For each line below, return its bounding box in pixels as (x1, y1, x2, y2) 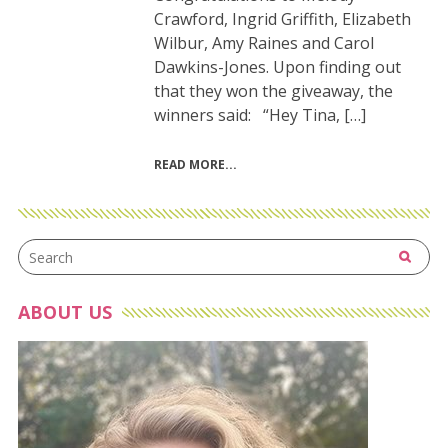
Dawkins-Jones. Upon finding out (153, 56, 401, 79)
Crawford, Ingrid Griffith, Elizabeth (153, 8, 411, 31)
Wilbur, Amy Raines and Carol (153, 32, 374, 55)
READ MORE (153, 156, 225, 174)
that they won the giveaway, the (153, 80, 393, 103)
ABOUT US (17, 300, 112, 325)
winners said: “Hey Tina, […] (153, 104, 366, 127)
